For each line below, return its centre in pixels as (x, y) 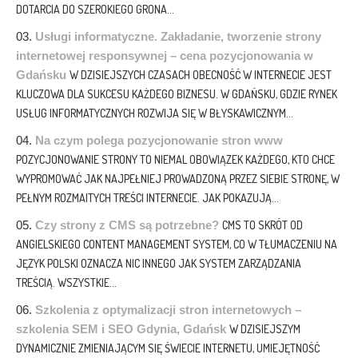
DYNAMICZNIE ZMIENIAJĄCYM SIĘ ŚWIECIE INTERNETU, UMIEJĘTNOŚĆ (168, 348)
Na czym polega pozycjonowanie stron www (159, 141)
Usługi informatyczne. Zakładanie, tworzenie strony (178, 37)
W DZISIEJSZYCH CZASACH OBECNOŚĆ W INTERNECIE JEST (201, 75)
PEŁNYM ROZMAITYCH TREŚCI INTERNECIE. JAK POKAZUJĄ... (147, 198)
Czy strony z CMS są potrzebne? (127, 225)
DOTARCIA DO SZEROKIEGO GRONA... (95, 10)
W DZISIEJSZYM (265, 329)
